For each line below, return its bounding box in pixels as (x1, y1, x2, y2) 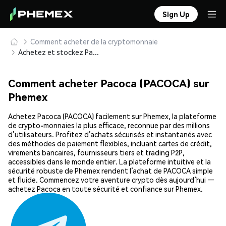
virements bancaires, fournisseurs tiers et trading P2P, (8, 148, 185, 157)
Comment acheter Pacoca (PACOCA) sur (8, 76, 209, 90)
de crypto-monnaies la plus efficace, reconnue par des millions (8, 121, 210, 130)
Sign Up (162, 10, 190, 19)
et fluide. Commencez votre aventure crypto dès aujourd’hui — (8, 175, 214, 185)
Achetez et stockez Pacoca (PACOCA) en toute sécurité (93, 47, 99, 56)
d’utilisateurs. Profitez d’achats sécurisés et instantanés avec (8, 130, 212, 139)
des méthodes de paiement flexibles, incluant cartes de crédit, (8, 139, 212, 148)
